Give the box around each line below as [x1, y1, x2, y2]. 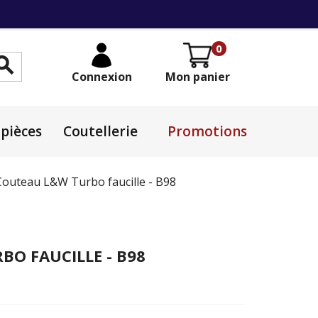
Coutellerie [63, 121, 138, 141]
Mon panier [165, 69, 230, 84]
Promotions [168, 121, 247, 141]
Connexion [71, 69, 132, 84]
